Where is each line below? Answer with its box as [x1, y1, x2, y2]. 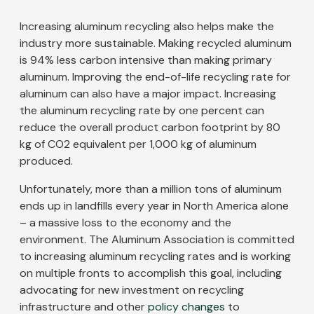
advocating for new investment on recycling [20, 282, 244, 298]
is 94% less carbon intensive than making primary [20, 53, 272, 68]
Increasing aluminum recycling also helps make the [20, 19, 274, 34]
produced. [20, 153, 76, 169]
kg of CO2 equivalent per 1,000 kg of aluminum [20, 137, 257, 152]
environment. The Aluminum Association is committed [20, 232, 294, 247]
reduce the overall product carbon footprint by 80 [20, 120, 280, 135]
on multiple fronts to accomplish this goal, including [20, 266, 282, 281]
